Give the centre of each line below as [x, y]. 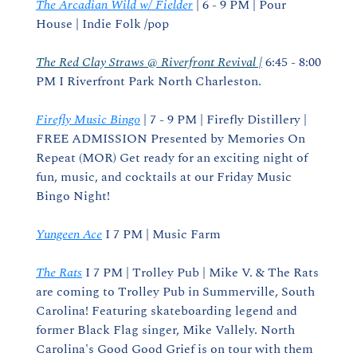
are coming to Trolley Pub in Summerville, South [175, 292]
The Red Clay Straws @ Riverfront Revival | [149, 62]
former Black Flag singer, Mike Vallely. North [165, 330]
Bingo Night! [73, 196]
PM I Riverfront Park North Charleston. [149, 81]
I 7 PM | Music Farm [161, 234]
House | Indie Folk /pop [102, 24]
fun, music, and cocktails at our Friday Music [164, 177]
